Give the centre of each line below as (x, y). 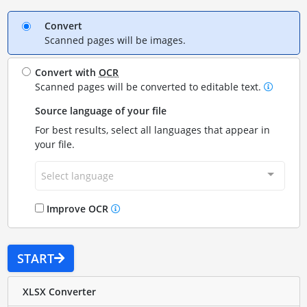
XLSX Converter (59, 291)
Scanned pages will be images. (115, 40)
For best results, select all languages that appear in (153, 130)
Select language (78, 176)
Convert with (67, 72)
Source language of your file (101, 111)
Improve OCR (78, 209)
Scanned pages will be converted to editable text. (150, 87)
